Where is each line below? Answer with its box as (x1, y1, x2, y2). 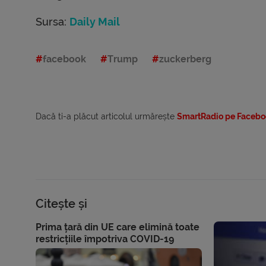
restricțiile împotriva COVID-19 (36, 233, 174, 245)
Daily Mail (69, 15, 120, 28)
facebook (43, 53, 86, 65)
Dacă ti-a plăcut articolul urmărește (36, 112, 177, 122)
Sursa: (36, 15, 69, 28)
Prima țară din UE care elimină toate (36, 221, 199, 233)
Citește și (36, 197, 87, 211)
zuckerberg (159, 53, 211, 65)
